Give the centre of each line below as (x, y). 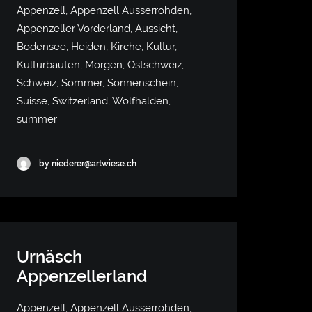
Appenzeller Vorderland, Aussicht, (97, 29)
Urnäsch (49, 257)
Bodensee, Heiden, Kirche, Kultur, (97, 47)
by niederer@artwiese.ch (88, 163)
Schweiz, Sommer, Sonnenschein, (97, 83)
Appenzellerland (82, 276)
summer (37, 119)
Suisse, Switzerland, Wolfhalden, (94, 101)
